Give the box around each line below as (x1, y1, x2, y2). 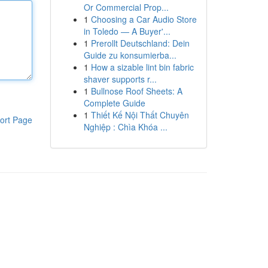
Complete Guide (83, 97, 145, 109)
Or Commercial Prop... (83, 1, 169, 13)
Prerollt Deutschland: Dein (90, 37, 190, 49)
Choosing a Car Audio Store (90, 13, 197, 25)
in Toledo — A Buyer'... (83, 25, 170, 37)
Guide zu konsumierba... (83, 49, 176, 61)
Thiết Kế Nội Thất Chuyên (90, 109, 189, 121)
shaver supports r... (83, 73, 157, 85)
